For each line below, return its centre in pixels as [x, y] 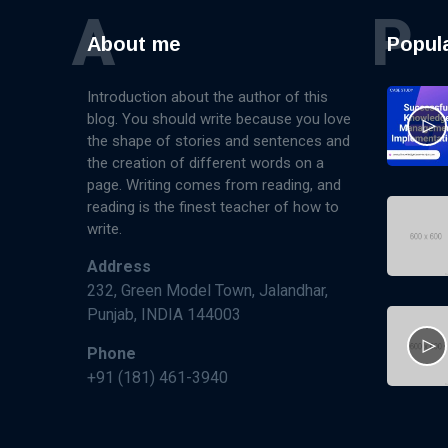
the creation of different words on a [205, 163]
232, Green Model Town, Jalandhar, [207, 290]
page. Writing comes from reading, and [214, 185]
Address [119, 266]
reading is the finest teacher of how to [213, 207]
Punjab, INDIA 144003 [164, 314]
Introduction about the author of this [207, 97]
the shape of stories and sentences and [218, 141]
